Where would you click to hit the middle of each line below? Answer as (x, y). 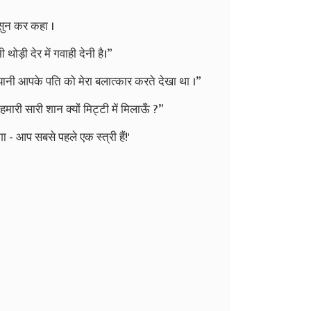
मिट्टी (96, 109)
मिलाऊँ (135, 109)
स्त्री (107, 137)
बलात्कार (114, 82)
